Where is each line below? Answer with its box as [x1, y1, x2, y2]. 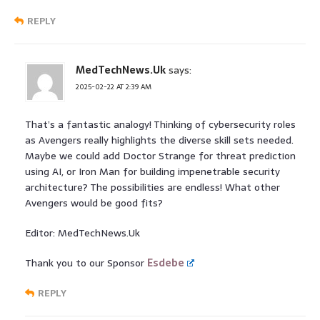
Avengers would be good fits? [25, 194, 163, 211]
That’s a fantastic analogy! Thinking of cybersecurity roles [25, 116, 296, 132]
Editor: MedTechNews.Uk [25, 224, 140, 241]
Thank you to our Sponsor [25, 254, 147, 271]
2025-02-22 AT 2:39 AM [76, 80, 151, 93]
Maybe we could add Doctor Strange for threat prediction [25, 147, 296, 164]
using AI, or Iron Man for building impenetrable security [25, 163, 280, 179]
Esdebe [147, 254, 184, 271]
